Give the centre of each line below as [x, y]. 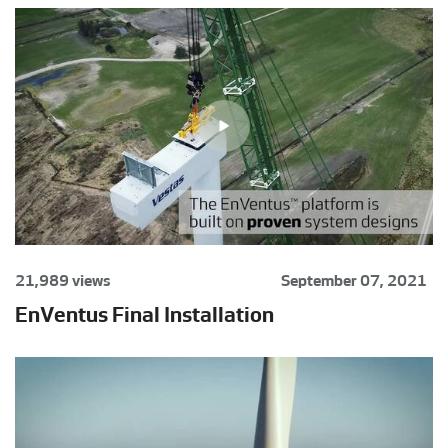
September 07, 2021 [354, 280]
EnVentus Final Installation [144, 314]
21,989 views [63, 280]
